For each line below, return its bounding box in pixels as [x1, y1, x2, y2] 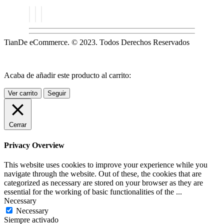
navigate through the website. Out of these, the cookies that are [4, 169, 201, 178]
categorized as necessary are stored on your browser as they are [4, 178, 203, 187]
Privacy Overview [4, 140, 64, 149]
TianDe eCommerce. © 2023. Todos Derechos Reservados [4, 38, 189, 47]
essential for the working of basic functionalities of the [4, 187, 176, 196]
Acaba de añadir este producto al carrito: [4, 71, 131, 80]
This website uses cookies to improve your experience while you [4, 160, 207, 169]
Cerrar [9, 121, 26, 129]
